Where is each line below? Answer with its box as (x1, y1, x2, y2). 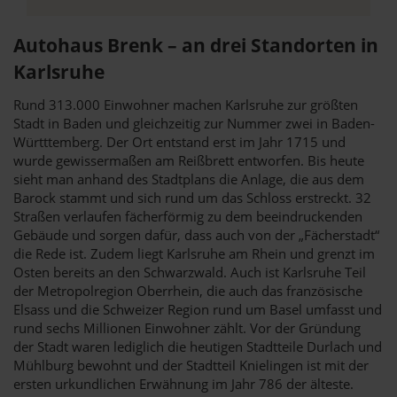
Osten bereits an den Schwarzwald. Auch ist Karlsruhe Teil (13, 262, 366, 281)
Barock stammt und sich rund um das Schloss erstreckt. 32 (13, 188, 371, 206)
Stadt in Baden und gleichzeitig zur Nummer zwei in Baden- (13, 113, 375, 132)
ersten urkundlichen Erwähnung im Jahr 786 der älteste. (13, 374, 354, 393)
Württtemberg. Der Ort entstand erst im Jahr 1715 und (13, 132, 346, 151)
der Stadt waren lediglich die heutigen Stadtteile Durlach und (13, 337, 382, 355)
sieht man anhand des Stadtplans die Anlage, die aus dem (13, 169, 364, 188)
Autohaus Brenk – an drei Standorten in (13, 32, 378, 58)
